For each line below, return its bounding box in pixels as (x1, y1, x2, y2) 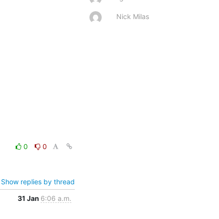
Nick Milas (116, 12, 149, 21)
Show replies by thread (1, 177, 75, 186)
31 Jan (18, 194, 41, 202)
